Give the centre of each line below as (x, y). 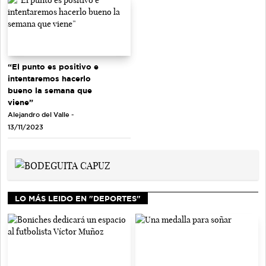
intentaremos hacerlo (49, 78)
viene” (20, 102)
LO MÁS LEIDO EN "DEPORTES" (78, 198)
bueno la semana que (50, 90)
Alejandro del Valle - (41, 114)
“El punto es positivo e (53, 66)
